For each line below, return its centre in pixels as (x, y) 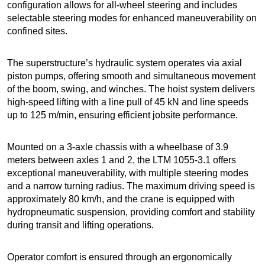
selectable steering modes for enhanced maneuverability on (132, 18)
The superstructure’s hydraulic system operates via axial (125, 63)
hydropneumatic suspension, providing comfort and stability (131, 212)
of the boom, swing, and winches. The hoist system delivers (131, 89)
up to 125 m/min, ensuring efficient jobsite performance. (122, 115)
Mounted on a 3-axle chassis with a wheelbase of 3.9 (118, 147)
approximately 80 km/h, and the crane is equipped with (121, 199)
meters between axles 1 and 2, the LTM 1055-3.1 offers (122, 160)
